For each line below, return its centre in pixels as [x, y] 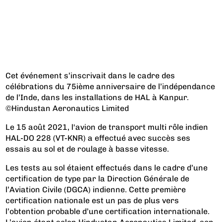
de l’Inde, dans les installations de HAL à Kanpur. [97, 97]
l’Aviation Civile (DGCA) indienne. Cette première [96, 189]
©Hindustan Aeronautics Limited [67, 108]
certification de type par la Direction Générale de [98, 178]
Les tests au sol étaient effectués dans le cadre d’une [107, 167]
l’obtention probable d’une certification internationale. [108, 211]
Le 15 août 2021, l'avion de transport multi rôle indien [107, 127]
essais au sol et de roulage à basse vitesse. [87, 149]
